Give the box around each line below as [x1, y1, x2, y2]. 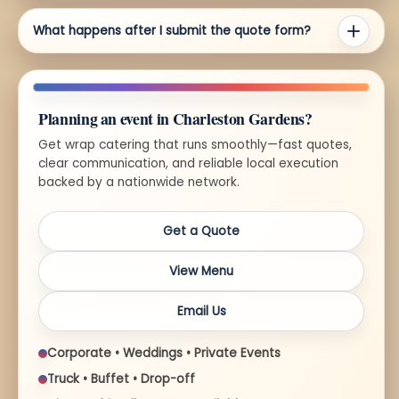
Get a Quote [163, 223, 240, 240]
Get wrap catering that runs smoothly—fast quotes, [38, 136, 352, 154]
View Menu [169, 263, 234, 281]
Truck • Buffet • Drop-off [47, 370, 195, 388]
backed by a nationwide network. [38, 174, 240, 191]
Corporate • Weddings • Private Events [47, 345, 281, 362]
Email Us [176, 303, 226, 321]
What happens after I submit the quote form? [33, 22, 311, 40]
